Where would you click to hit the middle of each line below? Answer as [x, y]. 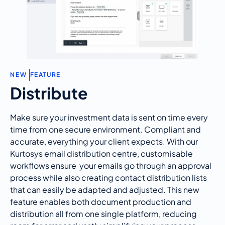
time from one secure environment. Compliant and [105, 129]
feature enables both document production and [101, 201]
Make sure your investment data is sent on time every [109, 117]
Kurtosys [26, 153]
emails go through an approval [154, 165]
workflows [30, 165]
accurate [27, 141]
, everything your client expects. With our [121, 141]
